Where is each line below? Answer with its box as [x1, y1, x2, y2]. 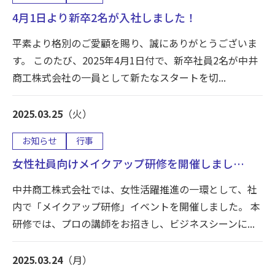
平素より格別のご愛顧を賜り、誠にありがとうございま [12, 36, 257, 51]
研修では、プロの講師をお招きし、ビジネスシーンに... [12, 216, 255, 231]
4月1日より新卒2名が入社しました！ [12, 9, 196, 26]
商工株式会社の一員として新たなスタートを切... [12, 70, 226, 85]
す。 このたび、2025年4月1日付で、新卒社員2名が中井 [12, 53, 258, 68]
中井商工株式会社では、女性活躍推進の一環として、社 [12, 182, 257, 197]
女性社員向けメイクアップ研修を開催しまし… [12, 155, 244, 172]
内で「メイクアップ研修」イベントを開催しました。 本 [12, 199, 260, 214]
